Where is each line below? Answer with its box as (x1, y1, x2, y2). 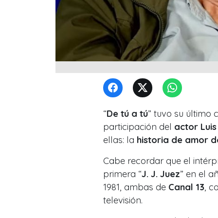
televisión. (103, 194, 143, 206)
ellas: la (103, 134, 137, 145)
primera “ (103, 168, 142, 180)
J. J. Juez (142, 168, 180, 180)
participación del (103, 121, 174, 132)
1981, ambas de (103, 181, 166, 193)
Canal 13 (166, 181, 204, 193)
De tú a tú (107, 108, 148, 119)
